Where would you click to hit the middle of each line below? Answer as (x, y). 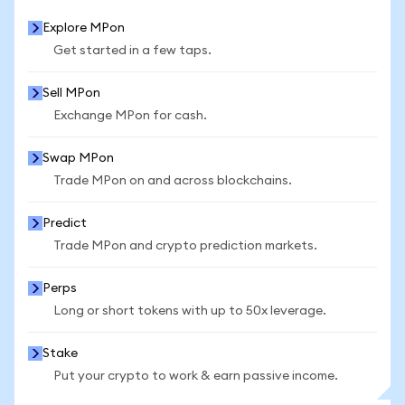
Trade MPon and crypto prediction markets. (185, 246)
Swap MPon (78, 158)
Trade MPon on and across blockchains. (173, 181)
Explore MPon (84, 28)
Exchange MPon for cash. (130, 116)
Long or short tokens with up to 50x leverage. (190, 311)
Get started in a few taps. (132, 51)
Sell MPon (71, 93)
